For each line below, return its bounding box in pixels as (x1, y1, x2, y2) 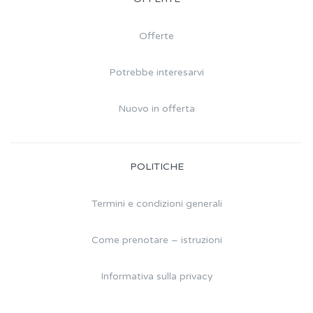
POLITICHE (129, 160, 184, 173)
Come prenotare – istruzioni (91, 233, 222, 246)
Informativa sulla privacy (100, 270, 213, 282)
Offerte (139, 29, 174, 42)
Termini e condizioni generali (91, 197, 222, 210)
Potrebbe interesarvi (109, 66, 204, 78)
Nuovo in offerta (118, 102, 195, 115)
